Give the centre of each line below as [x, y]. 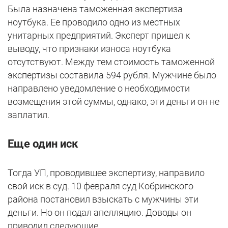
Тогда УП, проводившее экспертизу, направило [106, 173]
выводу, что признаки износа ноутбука [89, 49]
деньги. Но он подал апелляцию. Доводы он [99, 213]
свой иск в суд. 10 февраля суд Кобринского [101, 186]
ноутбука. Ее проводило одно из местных [94, 22]
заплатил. [28, 115]
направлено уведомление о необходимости [99, 89]
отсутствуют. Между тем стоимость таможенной [111, 62]
